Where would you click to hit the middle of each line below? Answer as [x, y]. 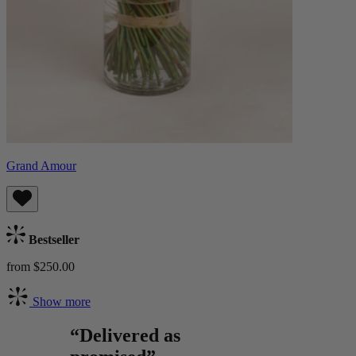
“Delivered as [125, 335]
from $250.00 [41, 266]
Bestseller [52, 239]
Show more [60, 301]
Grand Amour [41, 165]
